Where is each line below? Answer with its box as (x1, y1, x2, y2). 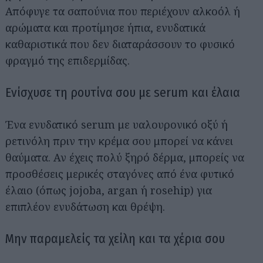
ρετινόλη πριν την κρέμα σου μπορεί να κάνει (5, 133, 233, 148)
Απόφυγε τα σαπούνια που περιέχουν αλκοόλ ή (5, 4, 240, 18)
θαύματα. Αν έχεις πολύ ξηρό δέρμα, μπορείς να (5, 150, 244, 164)
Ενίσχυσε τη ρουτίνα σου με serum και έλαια (5, 84, 240, 100)
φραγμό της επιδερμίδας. (5, 53, 130, 68)
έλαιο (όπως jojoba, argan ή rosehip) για (5, 183, 212, 197)
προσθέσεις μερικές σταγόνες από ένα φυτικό (5, 166, 234, 181)
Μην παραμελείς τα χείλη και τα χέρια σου (5, 230, 225, 247)
